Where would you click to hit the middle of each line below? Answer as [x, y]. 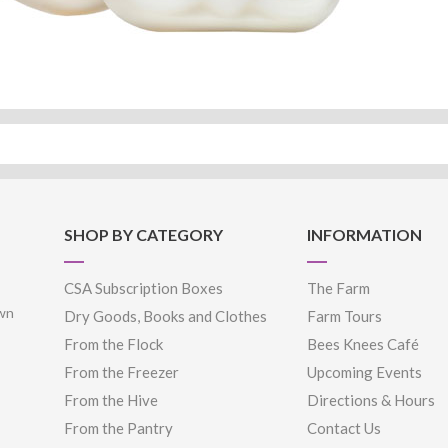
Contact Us [344, 428]
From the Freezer [121, 372]
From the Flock [113, 344]
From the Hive [110, 400]
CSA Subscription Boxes [143, 288]
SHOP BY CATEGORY [143, 234]
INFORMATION [365, 234]
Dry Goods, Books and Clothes [165, 316]
